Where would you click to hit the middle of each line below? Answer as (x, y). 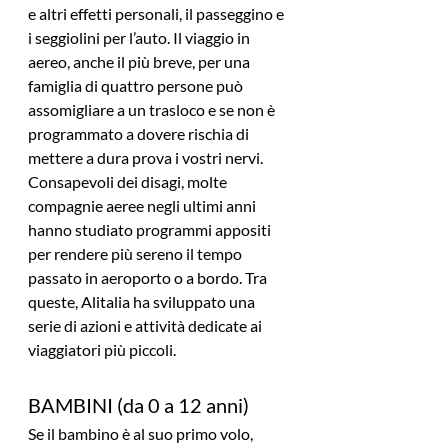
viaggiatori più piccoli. (102, 350)
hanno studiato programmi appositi (151, 230)
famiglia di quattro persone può (137, 86)
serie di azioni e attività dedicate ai (146, 326)
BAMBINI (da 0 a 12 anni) (138, 405)
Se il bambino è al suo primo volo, (142, 434)
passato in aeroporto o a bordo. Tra (149, 278)
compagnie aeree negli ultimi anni (143, 206)
